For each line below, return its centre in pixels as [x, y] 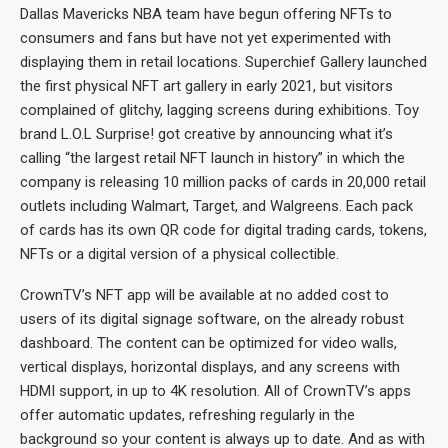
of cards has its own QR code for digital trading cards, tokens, [223, 229]
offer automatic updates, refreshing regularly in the [187, 414]
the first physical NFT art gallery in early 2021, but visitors [206, 85]
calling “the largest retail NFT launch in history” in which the [212, 157]
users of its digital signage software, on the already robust [212, 318]
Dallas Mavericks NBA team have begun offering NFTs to [206, 13]
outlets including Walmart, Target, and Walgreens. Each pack [216, 205]
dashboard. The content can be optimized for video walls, [208, 342]
